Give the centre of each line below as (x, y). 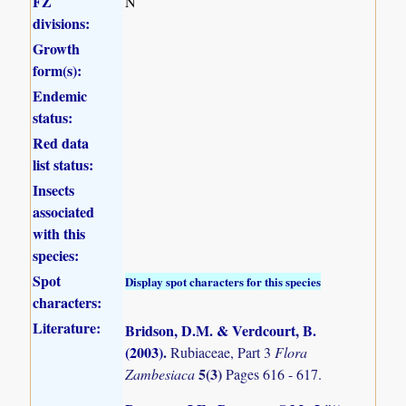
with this (59, 234)
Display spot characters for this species (223, 282)
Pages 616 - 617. (274, 374)
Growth (57, 49)
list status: (63, 165)
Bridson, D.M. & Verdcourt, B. (221, 331)
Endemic (60, 96)
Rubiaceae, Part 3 (223, 353)
